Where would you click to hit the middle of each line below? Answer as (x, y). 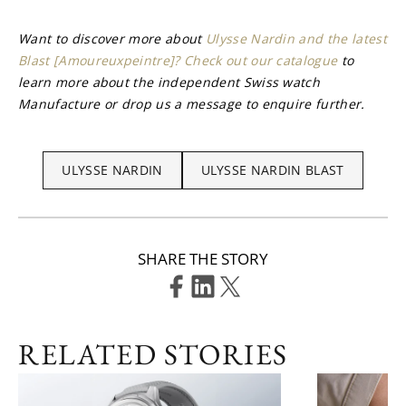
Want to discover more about (112, 39)
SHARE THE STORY (203, 259)
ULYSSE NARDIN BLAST (272, 170)
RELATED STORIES (153, 354)
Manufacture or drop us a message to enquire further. (192, 104)
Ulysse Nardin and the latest (296, 39)
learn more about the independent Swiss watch (169, 82)
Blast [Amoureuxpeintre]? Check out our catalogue (178, 60)
